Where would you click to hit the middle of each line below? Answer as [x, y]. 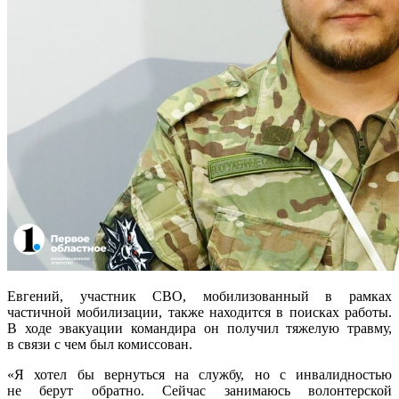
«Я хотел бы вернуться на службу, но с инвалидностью [199, 374]
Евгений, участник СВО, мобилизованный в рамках [199, 296]
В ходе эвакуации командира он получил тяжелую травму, [199, 328]
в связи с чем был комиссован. [100, 344]
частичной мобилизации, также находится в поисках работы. [199, 312]
